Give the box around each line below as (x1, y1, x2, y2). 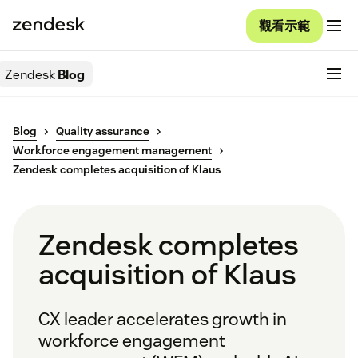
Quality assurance (56, 124, 149, 139)
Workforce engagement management (13, 143, 212, 158)
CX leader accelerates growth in (38, 308, 287, 331)
